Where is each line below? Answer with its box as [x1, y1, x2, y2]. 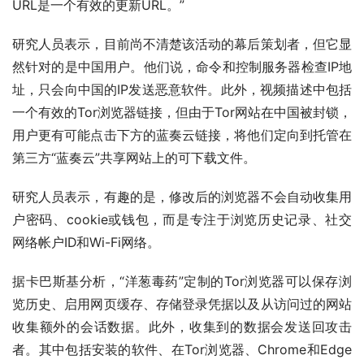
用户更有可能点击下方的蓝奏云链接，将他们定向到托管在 [12, 128, 352, 144]
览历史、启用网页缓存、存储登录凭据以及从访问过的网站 [12, 297, 352, 313]
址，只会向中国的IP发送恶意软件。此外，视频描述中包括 [12, 82, 352, 98]
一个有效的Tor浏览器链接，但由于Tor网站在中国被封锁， [12, 105, 352, 121]
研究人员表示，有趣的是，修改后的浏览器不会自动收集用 [12, 189, 352, 206]
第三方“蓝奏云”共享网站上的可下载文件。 [12, 150, 256, 167]
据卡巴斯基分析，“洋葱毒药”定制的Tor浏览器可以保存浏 [12, 274, 352, 290]
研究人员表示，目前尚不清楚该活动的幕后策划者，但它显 [12, 37, 352, 53]
